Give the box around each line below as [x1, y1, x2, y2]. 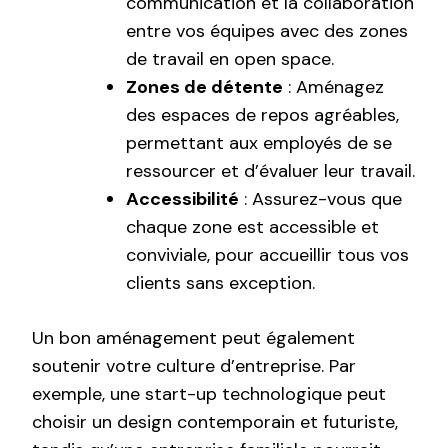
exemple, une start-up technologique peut [32, 381, 386, 406]
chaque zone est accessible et [126, 214, 379, 239]
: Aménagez [283, 74, 384, 99]
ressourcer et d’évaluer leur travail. [126, 158, 415, 183]
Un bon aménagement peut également [32, 325, 355, 350]
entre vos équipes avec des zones [126, 18, 408, 43]
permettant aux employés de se [126, 130, 392, 155]
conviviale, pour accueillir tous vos [126, 242, 409, 267]
